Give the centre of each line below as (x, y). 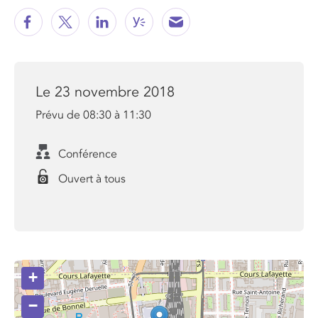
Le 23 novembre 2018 (105, 93)
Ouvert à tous (92, 179)
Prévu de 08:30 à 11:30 (93, 115)
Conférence (88, 154)
